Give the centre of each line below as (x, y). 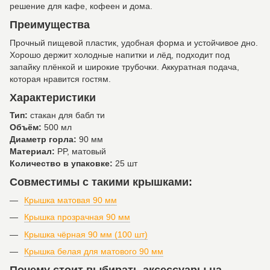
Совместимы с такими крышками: (101, 182)
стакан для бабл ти (66, 115)
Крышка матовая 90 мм (71, 200)
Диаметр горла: (43, 140)
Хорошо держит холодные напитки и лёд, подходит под (120, 55)
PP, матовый (80, 152)
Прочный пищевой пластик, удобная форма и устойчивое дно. (134, 42)
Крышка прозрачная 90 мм (77, 217)
